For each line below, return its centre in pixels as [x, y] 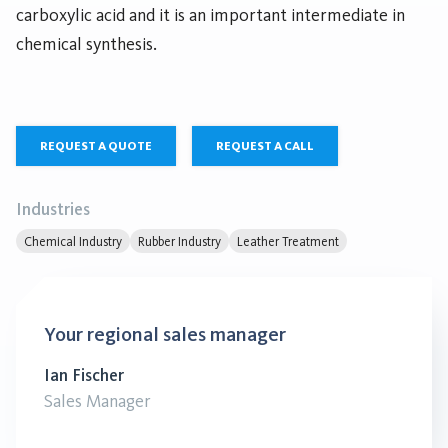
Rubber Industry [179, 241]
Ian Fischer [84, 375]
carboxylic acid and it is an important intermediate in [210, 15]
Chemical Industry [73, 241]
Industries [53, 209]
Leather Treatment [288, 241]
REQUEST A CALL [265, 146]
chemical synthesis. [86, 44]
